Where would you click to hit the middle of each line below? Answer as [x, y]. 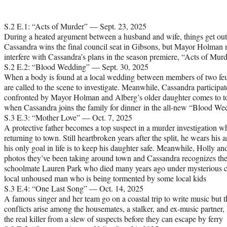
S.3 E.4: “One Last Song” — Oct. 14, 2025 [74, 188]
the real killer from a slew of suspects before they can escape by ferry [113, 219]
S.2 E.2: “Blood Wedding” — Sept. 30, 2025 [76, 67]
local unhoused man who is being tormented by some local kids [105, 178]
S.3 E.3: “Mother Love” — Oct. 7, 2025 [68, 118]
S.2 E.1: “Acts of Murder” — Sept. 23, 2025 [75, 26]
